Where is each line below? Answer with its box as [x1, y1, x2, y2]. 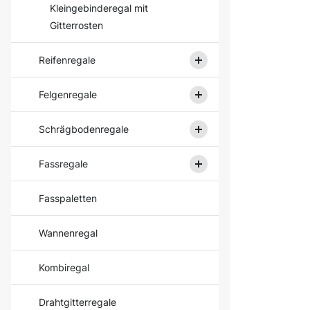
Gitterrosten [50, 19, 103, 31]
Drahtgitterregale [39, 296, 116, 308]
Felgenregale [39, 89, 97, 100]
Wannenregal [39, 227, 98, 239]
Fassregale [39, 158, 88, 170]
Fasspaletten [39, 192, 97, 204]
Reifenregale [39, 54, 95, 66]
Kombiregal [39, 262, 89, 273]
